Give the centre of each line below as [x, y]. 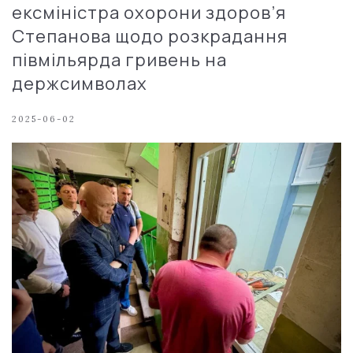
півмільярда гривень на [119, 60]
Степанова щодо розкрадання [150, 37]
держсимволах [80, 84]
